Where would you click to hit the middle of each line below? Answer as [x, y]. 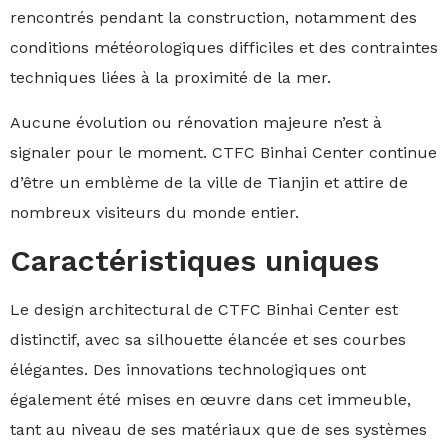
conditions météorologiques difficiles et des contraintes [224, 47]
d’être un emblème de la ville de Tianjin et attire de [209, 182]
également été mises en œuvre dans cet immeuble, [210, 399]
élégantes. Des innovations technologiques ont [188, 369]
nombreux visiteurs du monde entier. [154, 212]
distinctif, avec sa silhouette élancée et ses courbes [208, 339]
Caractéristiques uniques [194, 260]
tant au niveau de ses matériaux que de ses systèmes [218, 429]
